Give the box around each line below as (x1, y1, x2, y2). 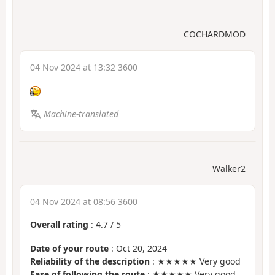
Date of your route (30, 242, 109, 254)
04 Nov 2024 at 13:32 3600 (30, 61, 137, 74)
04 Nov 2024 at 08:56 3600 (30, 196, 137, 208)
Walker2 (212, 163, 246, 175)
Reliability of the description (30, 255, 150, 267)
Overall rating (30, 219, 88, 231)
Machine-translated (43, 107, 118, 120)
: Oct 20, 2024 (109, 242, 167, 254)
